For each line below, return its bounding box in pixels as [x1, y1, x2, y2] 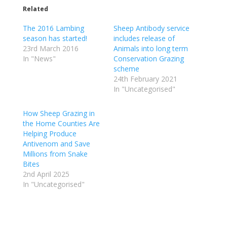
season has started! [22, 33, 87, 43]
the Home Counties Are [22, 119, 100, 128]
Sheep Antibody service [113, 23, 190, 33]
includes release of [113, 33, 175, 43]
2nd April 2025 [22, 169, 69, 179]
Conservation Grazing [113, 54, 184, 63]
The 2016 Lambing [22, 23, 84, 33]
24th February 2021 [113, 74, 177, 84]
